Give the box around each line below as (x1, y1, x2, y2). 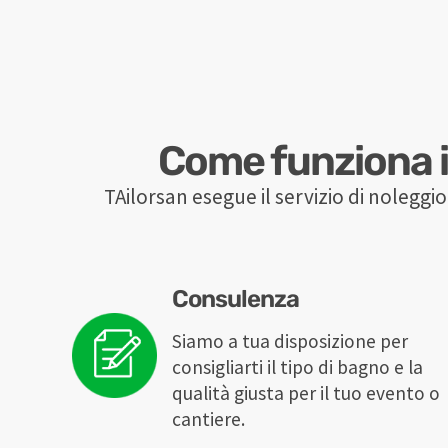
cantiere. (171, 407, 245, 432)
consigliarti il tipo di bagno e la (171, 355, 423, 380)
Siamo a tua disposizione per (171, 329, 408, 354)
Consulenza (171, 285, 299, 314)
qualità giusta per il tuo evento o (171, 381, 440, 406)
